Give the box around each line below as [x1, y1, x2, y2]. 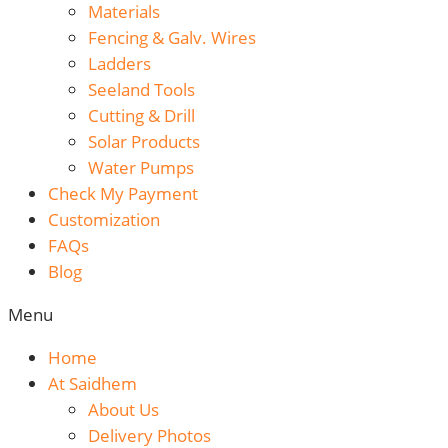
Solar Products [88, 130, 200, 154]
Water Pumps [88, 156, 194, 180]
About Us [88, 398, 159, 422]
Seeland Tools [88, 78, 195, 102]
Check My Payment [48, 182, 198, 206]
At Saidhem [48, 372, 137, 396]
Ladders [88, 52, 151, 76]
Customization [48, 208, 160, 232]
